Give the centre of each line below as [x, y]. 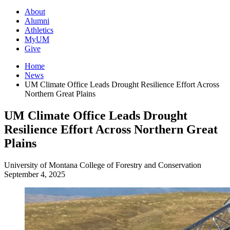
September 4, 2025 [35, 175]
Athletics [39, 30]
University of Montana [41, 165]
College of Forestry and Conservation [140, 165]
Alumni [37, 21]
